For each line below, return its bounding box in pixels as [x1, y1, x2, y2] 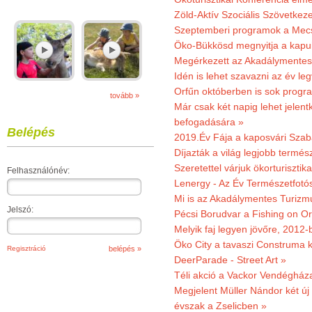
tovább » [110, 91, 139, 100]
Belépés [7, 125, 55, 139]
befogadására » [174, 116, 244, 127]
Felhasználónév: [7, 166, 70, 175]
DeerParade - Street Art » [174, 254, 286, 265]
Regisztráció [7, 244, 46, 252]
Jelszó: [7, 205, 33, 214]
